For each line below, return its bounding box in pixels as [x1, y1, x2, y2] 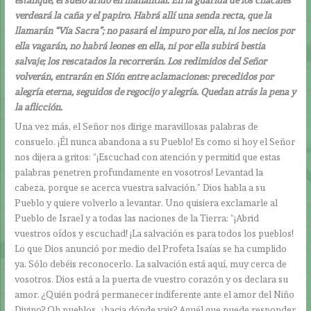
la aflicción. [15, 101, 63, 112]
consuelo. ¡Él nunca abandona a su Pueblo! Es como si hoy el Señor [15, 136, 296, 148]
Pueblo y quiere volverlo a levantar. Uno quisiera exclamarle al [15, 197, 278, 209]
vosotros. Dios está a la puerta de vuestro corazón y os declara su [15, 274, 289, 285]
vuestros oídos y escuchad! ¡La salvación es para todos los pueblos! [15, 228, 294, 239]
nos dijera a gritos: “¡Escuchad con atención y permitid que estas [15, 151, 281, 163]
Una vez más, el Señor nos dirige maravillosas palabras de [15, 121, 259, 133]
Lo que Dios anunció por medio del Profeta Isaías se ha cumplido [15, 243, 287, 255]
